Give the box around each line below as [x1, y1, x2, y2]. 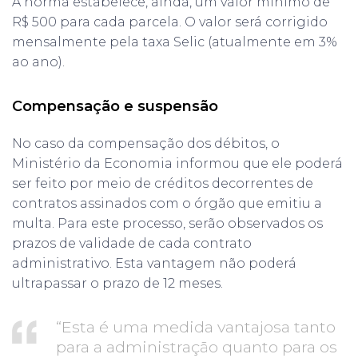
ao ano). [12, 54, 65, 70]
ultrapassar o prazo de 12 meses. [12, 275, 223, 291]
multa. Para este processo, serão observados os [12, 215, 323, 231]
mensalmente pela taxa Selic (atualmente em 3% [12, 34, 337, 50]
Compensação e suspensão [12, 97, 218, 115]
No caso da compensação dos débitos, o [12, 135, 280, 151]
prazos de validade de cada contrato [12, 235, 252, 251]
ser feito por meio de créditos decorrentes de [12, 175, 313, 191]
